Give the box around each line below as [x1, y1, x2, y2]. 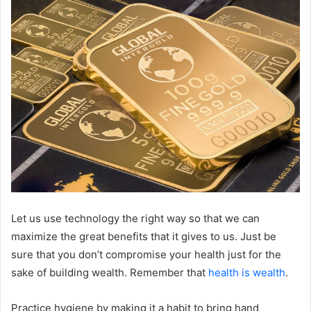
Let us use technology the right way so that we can [11, 212, 260, 226]
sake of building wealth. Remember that [11, 266, 208, 280]
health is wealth [208, 266, 285, 280]
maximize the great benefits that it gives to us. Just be [11, 230, 276, 244]
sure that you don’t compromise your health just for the [11, 248, 281, 262]
